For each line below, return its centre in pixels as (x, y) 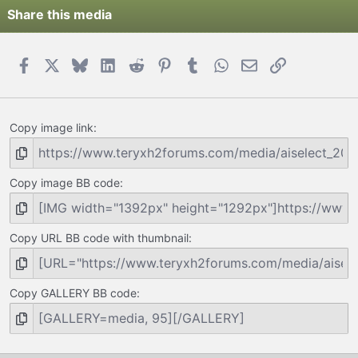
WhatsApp (259, 64)
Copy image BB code (65, 183)
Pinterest (199, 64)
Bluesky (111, 64)
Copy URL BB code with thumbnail (99, 238)
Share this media (60, 14)
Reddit (163, 64)
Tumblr (221, 64)
